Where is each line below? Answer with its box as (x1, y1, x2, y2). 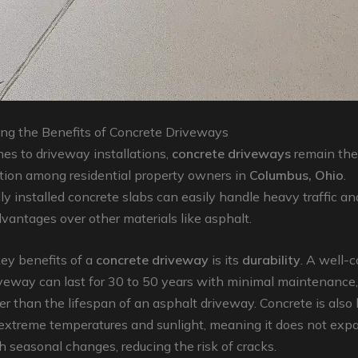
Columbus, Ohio (249, 166, 344, 183)
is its (209, 252, 242, 268)
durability (242, 252, 300, 268)
